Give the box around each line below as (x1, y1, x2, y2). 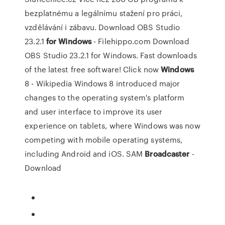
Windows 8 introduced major (72, 78, 180, 89)
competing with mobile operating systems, (25, 134, 183, 145)
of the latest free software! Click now (25, 64, 161, 75)
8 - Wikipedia (25, 78, 72, 89)
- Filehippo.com (91, 36, 151, 47)
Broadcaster (145, 148, 190, 159)
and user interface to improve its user (25, 106, 163, 117)
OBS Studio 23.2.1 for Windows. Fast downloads (25, 50, 197, 61)
